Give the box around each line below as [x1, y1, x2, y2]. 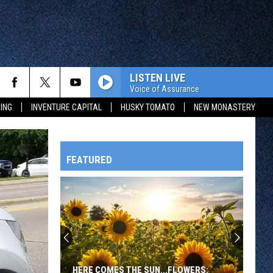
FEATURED [66, 154, 112, 166]
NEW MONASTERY [194, 102, 255, 112]
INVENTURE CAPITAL [31, 102, 102, 112]
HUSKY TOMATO [121, 102, 175, 112]
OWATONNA [22, 244, 65, 254]
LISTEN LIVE [130, 71, 185, 84]
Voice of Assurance [130, 83, 199, 94]
